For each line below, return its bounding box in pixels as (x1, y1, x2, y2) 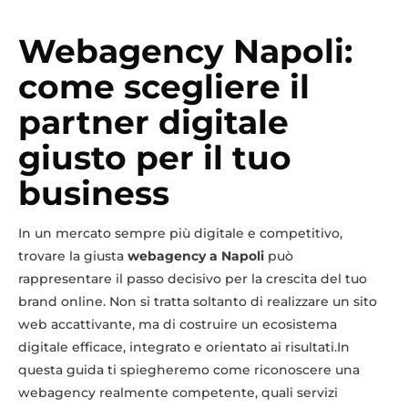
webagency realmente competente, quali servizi (18, 383, 338, 401)
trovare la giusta (18, 247, 127, 264)
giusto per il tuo (18, 137, 291, 178)
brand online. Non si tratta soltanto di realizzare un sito (18, 292, 377, 310)
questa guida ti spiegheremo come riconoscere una (18, 361, 360, 378)
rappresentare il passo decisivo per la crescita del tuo (18, 270, 367, 287)
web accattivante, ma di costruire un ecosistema (18, 315, 337, 332)
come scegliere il (18, 66, 310, 107)
